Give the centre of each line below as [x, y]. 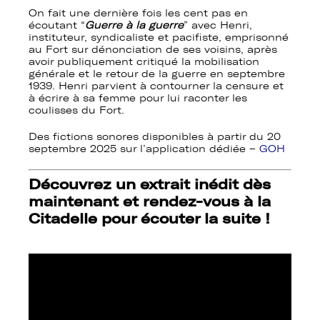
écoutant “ [57, 26]
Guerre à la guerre [134, 26]
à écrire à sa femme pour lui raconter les [138, 99]
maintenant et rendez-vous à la [150, 202]
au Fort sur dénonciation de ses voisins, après [153, 50]
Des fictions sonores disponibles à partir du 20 [155, 137]
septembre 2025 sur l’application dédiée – [144, 149]
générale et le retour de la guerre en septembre [157, 74]
